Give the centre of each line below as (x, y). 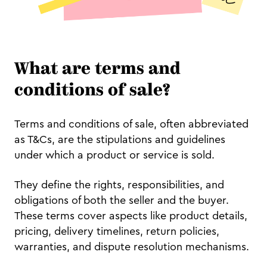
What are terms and (97, 70)
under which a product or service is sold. (116, 155)
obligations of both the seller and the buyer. (122, 201)
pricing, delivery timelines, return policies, (117, 232)
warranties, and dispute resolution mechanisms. (132, 247)
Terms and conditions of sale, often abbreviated (131, 124)
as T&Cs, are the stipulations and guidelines (120, 140)
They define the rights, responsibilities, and (119, 185)
